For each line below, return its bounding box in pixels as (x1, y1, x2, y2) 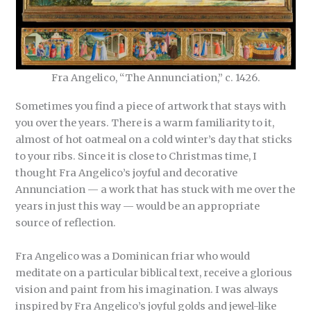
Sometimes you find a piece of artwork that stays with (15, 100, 287, 113)
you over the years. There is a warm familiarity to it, (15, 117, 275, 130)
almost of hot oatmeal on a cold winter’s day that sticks (15, 133, 293, 146)
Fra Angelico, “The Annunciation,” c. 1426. (51, 71, 260, 84)
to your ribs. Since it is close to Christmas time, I (15, 150, 258, 163)
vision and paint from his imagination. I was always (15, 283, 279, 296)
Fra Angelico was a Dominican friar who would (15, 249, 251, 262)
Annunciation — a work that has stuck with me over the (15, 183, 296, 196)
